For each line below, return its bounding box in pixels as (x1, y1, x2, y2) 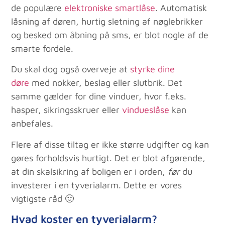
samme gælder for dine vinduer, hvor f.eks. (11, 91, 187, 102)
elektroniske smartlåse (64, 2, 156, 13)
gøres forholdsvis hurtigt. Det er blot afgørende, (11, 152, 206, 163)
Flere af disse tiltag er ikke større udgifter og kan (11, 139, 209, 150)
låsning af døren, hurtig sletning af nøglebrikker (11, 16, 203, 27)
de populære (11, 2, 65, 13)
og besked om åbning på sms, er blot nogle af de (11, 29, 209, 40)
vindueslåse (122, 104, 170, 116)
